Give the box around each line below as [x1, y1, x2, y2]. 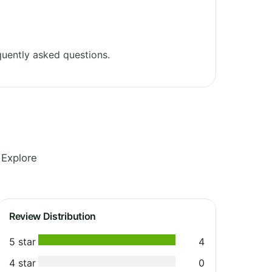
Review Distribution [9, 209, 96, 222]
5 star [9, 235, 36, 248]
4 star [9, 256, 36, 269]
